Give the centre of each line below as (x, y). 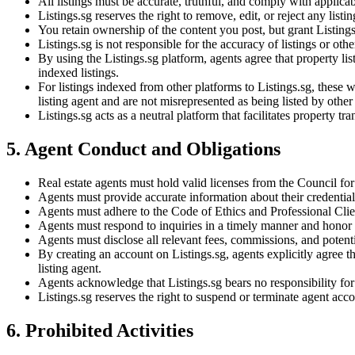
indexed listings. (78, 73)
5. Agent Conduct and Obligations (143, 149)
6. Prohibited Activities (100, 330)
